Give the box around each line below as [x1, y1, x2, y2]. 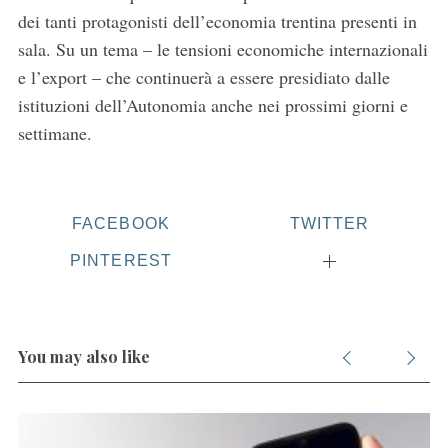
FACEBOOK [71, 214, 170, 233]
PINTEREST [69, 251, 173, 270]
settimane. [17, 121, 92, 146]
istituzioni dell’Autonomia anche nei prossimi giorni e [17, 93, 408, 118]
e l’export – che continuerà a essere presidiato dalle [17, 65, 390, 90]
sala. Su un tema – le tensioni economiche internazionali [17, 37, 428, 62]
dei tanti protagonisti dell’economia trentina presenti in [17, 9, 417, 34]
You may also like [17, 345, 150, 367]
